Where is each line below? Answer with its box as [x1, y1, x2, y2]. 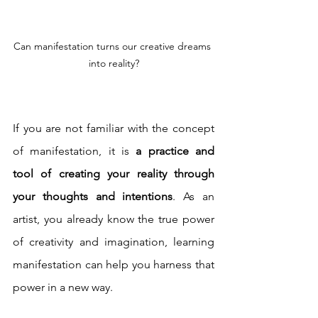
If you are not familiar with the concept [13, 121, 214, 136]
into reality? [88, 57, 139, 70]
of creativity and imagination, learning [13, 235, 214, 249]
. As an [172, 190, 215, 204]
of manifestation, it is [13, 144, 136, 158]
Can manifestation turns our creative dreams [13, 40, 214, 53]
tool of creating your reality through [13, 167, 214, 181]
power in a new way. [13, 280, 119, 295]
